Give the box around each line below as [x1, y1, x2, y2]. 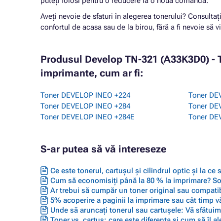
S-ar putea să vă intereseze [40, 143, 166, 155]
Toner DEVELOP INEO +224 [40, 91, 130, 100]
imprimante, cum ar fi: [40, 67, 144, 79]
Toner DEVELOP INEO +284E [40, 112, 135, 121]
